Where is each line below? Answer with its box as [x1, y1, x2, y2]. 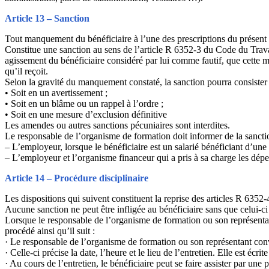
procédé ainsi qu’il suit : [5, 225, 95, 236]
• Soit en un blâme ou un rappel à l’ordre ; [5, 98, 163, 109]
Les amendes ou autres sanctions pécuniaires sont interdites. [5, 119, 230, 130]
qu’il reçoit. [5, 65, 48, 76]
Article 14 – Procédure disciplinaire [5, 172, 148, 183]
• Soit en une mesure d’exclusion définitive [5, 109, 167, 119]
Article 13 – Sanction [5, 13, 89, 23]
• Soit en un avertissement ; [5, 87, 107, 98]
